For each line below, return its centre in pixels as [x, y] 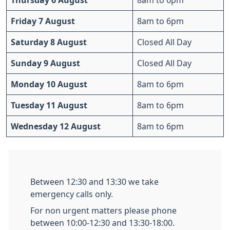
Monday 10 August [49, 84]
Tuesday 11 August [49, 105]
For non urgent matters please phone [103, 210]
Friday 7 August [43, 21]
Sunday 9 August [45, 63]
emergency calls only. [75, 194]
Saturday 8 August [49, 42]
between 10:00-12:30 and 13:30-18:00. [104, 223]
